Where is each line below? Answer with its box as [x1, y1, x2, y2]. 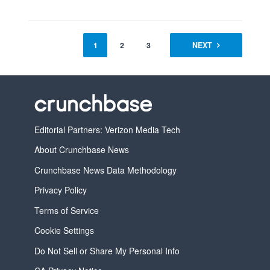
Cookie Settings [34, 224, 94, 237]
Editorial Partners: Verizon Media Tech [34, 124, 180, 136]
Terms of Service [34, 204, 99, 216]
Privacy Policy [34, 184, 87, 196]
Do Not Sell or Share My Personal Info [34, 244, 180, 257]
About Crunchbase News [34, 143, 129, 156]
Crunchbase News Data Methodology [34, 163, 177, 176]
